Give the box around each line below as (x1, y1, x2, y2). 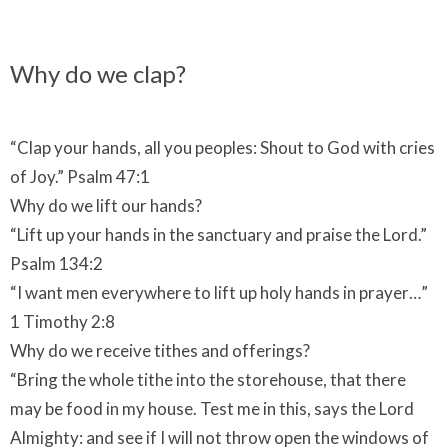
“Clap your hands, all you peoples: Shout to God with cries (10, 136, 435, 158)
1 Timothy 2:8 (10, 310, 115, 332)
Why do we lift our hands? (10, 194, 202, 216)
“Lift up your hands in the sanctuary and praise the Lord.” (10, 223, 427, 245)
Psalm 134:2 (10, 252, 103, 274)
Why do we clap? (10, 59, 186, 89)
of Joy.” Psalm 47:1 (10, 165, 150, 187)
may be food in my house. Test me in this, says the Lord (10, 397, 414, 419)
